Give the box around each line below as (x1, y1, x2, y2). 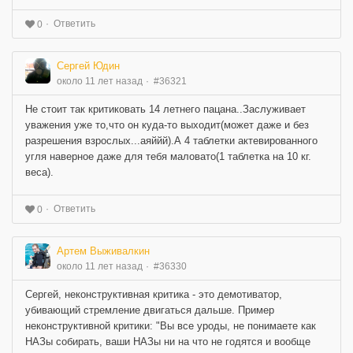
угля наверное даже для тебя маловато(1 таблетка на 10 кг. (25, 150, 311, 162)
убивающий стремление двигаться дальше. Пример (25, 303, 274, 316)
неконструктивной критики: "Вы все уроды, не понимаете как (25, 319, 316, 332)
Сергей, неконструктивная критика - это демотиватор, (25, 288, 282, 300)
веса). (25, 165, 54, 178)
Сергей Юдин (57, 59, 120, 72)
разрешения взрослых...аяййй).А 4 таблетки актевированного (25, 134, 318, 147)
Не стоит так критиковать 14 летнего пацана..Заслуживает (25, 102, 306, 115)
